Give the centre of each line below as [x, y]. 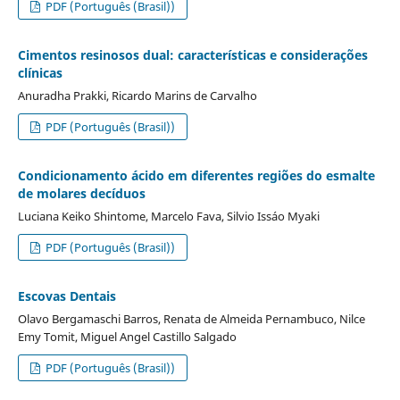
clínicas [40, 72]
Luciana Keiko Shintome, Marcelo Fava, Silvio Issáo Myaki [168, 216]
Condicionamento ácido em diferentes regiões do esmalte [196, 175]
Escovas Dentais [67, 296]
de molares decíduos [81, 193]
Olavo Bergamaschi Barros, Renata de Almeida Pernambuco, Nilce [191, 318]
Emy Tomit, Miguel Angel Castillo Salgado [127, 336]
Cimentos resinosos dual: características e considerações [192, 54]
